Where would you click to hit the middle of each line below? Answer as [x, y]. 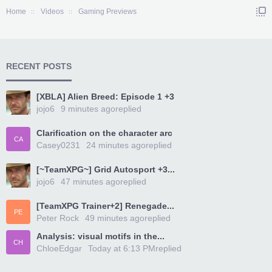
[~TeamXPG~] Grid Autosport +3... [106, 169]
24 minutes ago [116, 145]
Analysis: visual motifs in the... [100, 236]
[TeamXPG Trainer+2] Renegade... [105, 206]
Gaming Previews [107, 12]
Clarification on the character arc [104, 133]
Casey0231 [58, 145]
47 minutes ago [90, 182]
